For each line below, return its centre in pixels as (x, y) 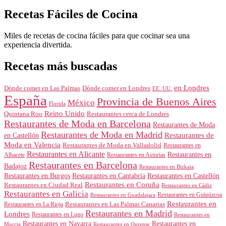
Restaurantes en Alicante (66, 154)
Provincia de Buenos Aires (157, 101)
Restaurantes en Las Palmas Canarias (115, 204)
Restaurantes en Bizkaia (166, 166)
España (25, 100)
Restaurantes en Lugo (58, 214)
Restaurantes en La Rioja (34, 204)
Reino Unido (65, 113)
